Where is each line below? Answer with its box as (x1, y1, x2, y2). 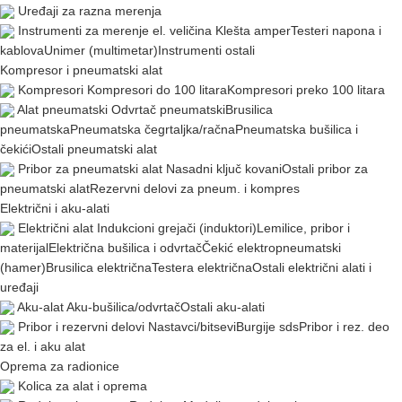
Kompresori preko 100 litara (227, 83, 385, 98)
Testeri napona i (291, 23, 381, 39)
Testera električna (152, 260, 252, 275)
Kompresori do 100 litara (87, 83, 227, 98)
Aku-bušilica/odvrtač (66, 300, 180, 315)
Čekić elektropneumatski (202, 240, 341, 256)
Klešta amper (215, 23, 291, 39)
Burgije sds (236, 319, 299, 335)
